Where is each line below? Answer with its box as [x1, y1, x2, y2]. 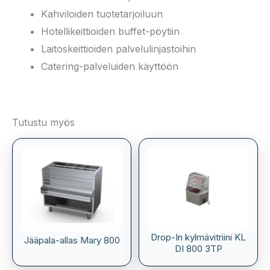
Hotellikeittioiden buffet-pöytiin [41, 25, 180, 37]
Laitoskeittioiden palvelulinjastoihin [41, 42, 196, 55]
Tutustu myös [12, 116, 75, 128]
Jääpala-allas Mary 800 [24, 234, 120, 246]
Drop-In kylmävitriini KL [151, 231, 246, 243]
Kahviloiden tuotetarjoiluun [41, 7, 163, 20]
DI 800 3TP [174, 243, 222, 254]
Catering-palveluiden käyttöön [41, 60, 178, 72]
